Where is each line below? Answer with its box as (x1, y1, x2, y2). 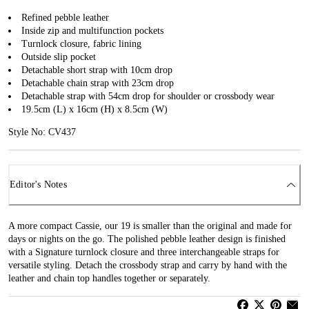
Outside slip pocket (21, 51, 96, 62)
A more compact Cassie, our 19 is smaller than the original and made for (8, 220, 292, 231)
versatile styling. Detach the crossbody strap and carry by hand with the (8, 259, 287, 270)
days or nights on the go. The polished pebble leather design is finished (8, 233, 286, 244)
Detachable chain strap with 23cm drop (21, 77, 174, 88)
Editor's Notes (10, 179, 67, 190)
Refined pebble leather (21, 12, 109, 23)
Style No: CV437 (8, 126, 76, 137)
